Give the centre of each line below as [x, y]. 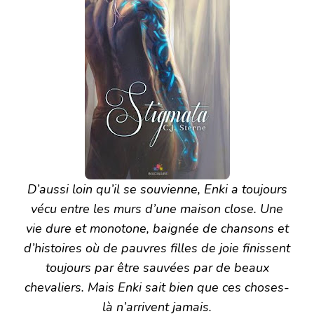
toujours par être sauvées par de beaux [157, 268]
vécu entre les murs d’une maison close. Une [157, 209]
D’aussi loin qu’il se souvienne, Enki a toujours [157, 190]
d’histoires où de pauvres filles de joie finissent [157, 248]
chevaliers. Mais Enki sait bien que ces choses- [157, 288]
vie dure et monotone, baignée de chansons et [157, 229]
